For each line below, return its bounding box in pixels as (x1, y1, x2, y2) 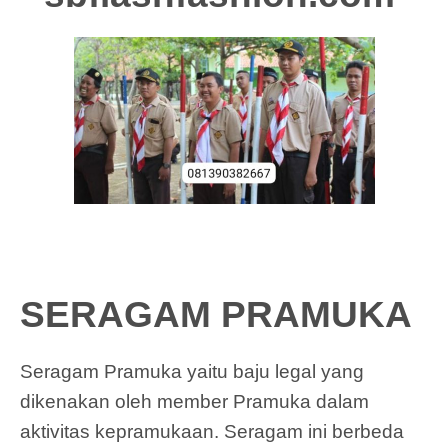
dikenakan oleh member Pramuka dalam (20, 390, 369, 412)
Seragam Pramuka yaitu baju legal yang (20, 360, 364, 382)
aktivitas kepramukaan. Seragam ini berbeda (20, 420, 404, 442)
